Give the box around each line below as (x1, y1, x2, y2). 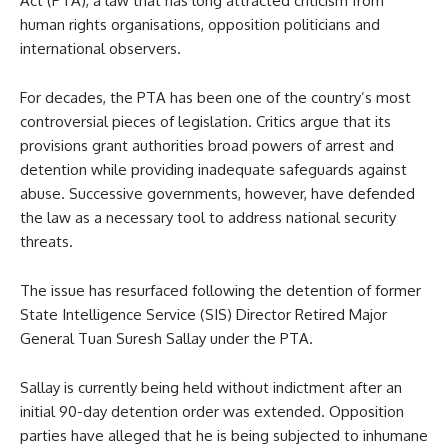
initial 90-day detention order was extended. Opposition (20, 401, 404, 421)
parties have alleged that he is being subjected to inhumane (20, 425, 428, 445)
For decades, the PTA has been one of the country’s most (20, 87, 411, 107)
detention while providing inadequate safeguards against (20, 159, 407, 179)
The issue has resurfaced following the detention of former (20, 280, 421, 300)
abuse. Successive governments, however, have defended (20, 183, 415, 203)
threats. (20, 231, 73, 251)
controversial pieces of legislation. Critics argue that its (20, 111, 391, 131)
